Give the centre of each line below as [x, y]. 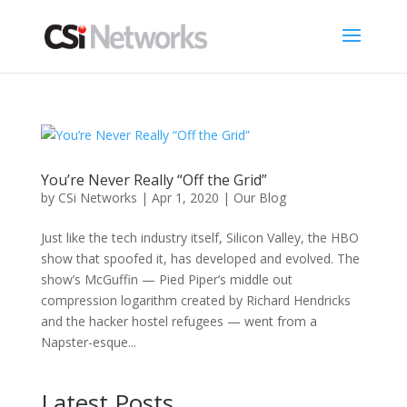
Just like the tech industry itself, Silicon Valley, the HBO [199, 238]
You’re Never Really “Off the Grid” [154, 180]
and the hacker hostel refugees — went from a [179, 321]
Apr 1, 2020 [185, 198]
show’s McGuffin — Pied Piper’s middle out [166, 279]
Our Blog [259, 198]
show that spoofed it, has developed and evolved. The [200, 258]
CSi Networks [97, 198]
